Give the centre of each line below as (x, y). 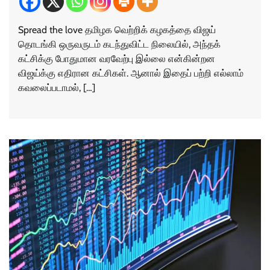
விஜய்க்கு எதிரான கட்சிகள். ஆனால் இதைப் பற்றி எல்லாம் (131, 74)
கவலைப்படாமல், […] (57, 88)
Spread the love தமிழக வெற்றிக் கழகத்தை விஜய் (117, 30)
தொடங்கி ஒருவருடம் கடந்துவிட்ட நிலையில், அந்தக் (119, 45)
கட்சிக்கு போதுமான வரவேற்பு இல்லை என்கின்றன (117, 59)
